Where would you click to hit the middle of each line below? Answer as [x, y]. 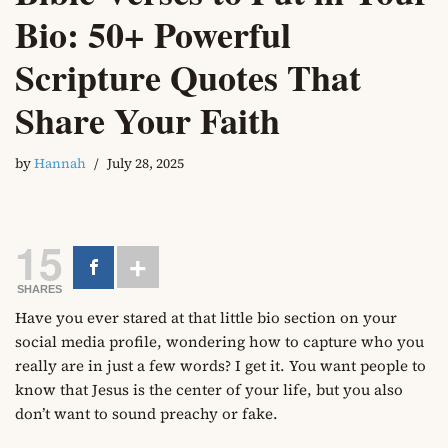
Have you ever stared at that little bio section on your [206, 318]
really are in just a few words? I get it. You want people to [220, 366]
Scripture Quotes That [188, 77]
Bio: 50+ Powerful [153, 34]
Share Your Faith [147, 120]
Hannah [60, 164]
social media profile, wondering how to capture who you [219, 342]
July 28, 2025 [145, 164]
